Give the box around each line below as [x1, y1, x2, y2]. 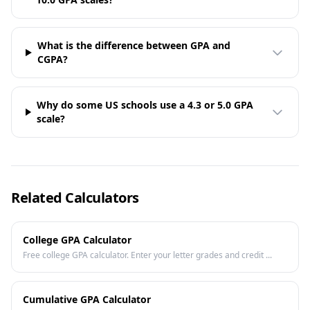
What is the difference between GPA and [37, 39, 230, 52]
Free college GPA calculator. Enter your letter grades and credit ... [23, 249, 272, 261]
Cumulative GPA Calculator [23, 293, 151, 306]
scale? [36, 112, 65, 125]
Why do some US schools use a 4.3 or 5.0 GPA [36, 98, 253, 111]
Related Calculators [11, 188, 139, 207]
